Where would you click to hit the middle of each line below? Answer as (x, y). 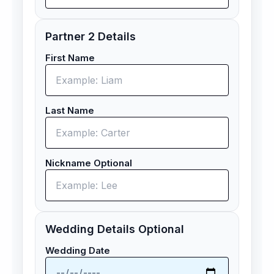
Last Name (70, 111)
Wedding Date (78, 251)
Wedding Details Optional (115, 229)
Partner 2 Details (91, 37)
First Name (70, 58)
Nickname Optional (89, 163)
